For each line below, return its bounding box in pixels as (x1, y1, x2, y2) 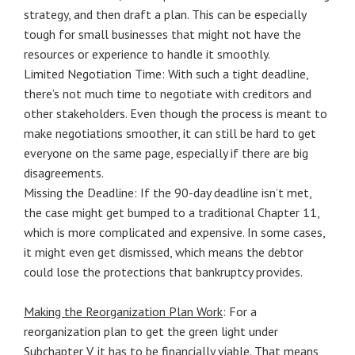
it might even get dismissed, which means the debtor (24, 244, 303, 260)
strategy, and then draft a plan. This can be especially (24, 6, 306, 22)
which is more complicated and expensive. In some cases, (24, 224, 325, 240)
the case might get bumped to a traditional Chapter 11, (24, 204, 319, 220)
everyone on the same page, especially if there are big (24, 145, 308, 161)
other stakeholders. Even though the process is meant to (24, 105, 327, 121)
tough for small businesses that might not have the (24, 26, 301, 42)
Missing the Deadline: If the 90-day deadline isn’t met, (24, 185, 311, 200)
